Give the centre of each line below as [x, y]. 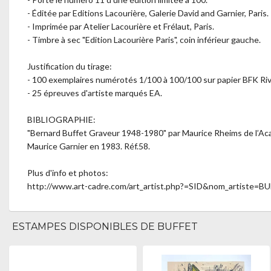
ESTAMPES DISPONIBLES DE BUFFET [105, 227]
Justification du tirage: [70, 66]
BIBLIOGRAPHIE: [61, 119]
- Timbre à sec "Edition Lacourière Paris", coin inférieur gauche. [144, 40]
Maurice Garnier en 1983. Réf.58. [89, 146]
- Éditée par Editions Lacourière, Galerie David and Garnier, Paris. [148, 13]
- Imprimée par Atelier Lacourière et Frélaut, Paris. [121, 26]
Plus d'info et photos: [68, 173]
